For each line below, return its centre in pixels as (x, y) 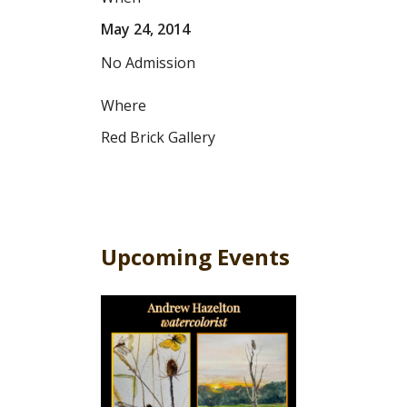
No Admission (148, 62)
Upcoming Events (195, 256)
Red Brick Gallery (158, 137)
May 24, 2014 (145, 29)
